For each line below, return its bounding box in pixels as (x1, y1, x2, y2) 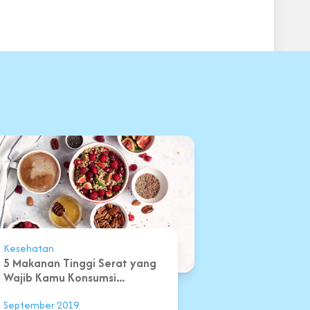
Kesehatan (3, 241, 54, 256)
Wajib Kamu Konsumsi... (3, 269, 125, 286)
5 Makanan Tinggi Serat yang (3, 255, 156, 272)
